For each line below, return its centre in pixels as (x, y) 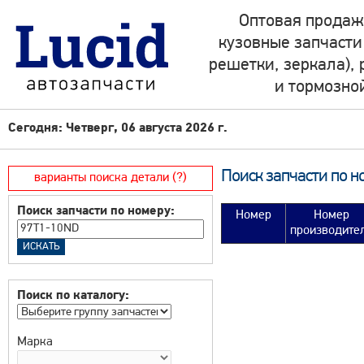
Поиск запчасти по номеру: (96, 211)
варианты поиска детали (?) (110, 178)
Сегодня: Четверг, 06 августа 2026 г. (118, 128)
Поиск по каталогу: (73, 296)
